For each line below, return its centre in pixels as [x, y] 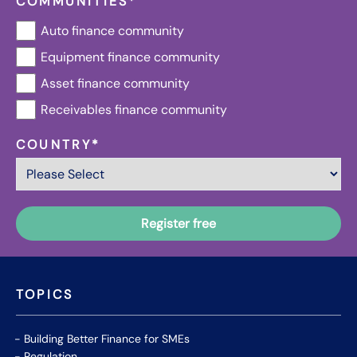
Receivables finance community [134, 110]
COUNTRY [54, 145]
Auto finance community [112, 31]
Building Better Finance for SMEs [107, 339]
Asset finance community [115, 84]
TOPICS [45, 295]
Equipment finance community [130, 57]
